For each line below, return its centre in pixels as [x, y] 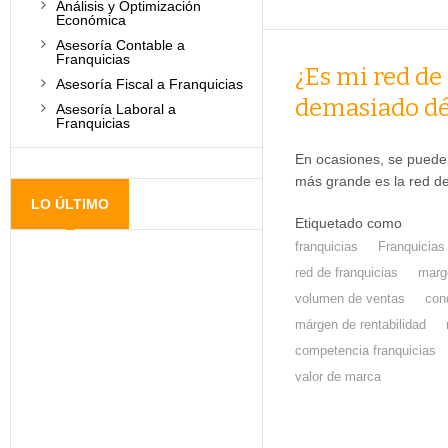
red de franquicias [346, 272]
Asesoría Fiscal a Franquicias [149, 84]
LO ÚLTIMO [70, 204]
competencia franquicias [365, 350]
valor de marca [337, 376]
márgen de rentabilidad [360, 324]
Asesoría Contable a [120, 45]
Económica [91, 20]
